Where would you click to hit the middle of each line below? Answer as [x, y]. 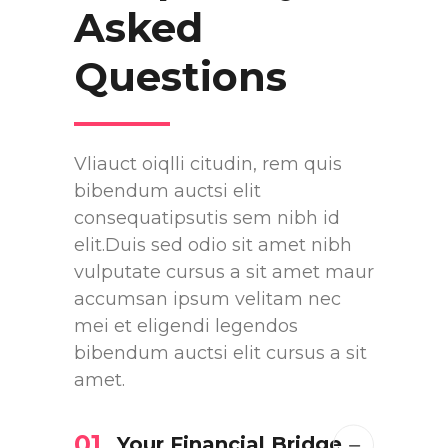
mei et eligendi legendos [186, 326]
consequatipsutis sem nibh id [207, 218]
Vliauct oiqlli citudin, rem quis [208, 164]
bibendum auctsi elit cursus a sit [220, 353]
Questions [180, 76]
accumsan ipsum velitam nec [207, 299]
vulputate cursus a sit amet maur [224, 272]
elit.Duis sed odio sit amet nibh [213, 245]
